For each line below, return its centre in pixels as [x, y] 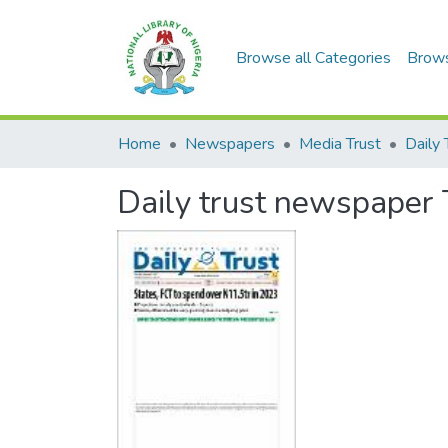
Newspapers [230, 144]
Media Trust [340, 144]
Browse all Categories [313, 58]
